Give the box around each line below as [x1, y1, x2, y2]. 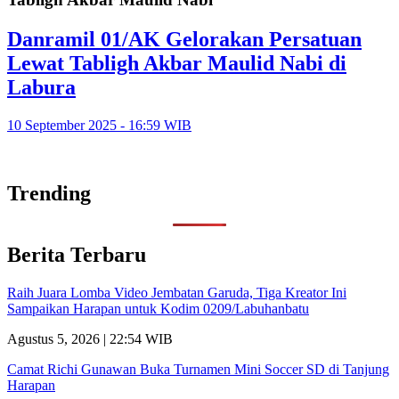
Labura [7, 75, 76, 99]
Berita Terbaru [7, 243, 146, 267]
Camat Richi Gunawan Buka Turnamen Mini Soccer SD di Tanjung [7, 362, 389, 378]
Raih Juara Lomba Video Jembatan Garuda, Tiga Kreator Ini [7, 285, 346, 301]
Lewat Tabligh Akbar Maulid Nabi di [7, 51, 346, 75]
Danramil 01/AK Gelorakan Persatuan [7, 27, 362, 51]
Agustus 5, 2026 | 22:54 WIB [7, 331, 173, 347]
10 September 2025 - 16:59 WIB [7, 117, 191, 133]
